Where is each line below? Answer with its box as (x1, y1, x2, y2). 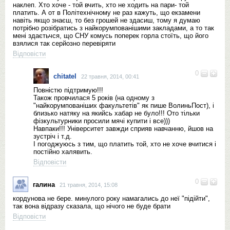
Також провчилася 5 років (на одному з (33, 94, 155, 102)
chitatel (53, 72, 76, 80)
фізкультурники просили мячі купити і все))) (33, 117, 170, 125)
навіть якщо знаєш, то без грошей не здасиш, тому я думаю (13, 16, 200, 24)
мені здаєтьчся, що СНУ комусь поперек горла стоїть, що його (13, 32, 208, 40)
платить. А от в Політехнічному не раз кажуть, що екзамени (13, 9, 200, 16)
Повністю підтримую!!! (33, 86, 103, 94)
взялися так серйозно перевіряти (13, 40, 116, 47)
